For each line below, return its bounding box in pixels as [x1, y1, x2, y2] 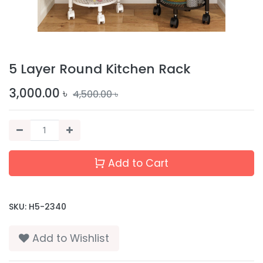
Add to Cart [105, 156, 168, 170]
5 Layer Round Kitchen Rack [9, 59, 191, 78]
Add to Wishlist [32, 231, 109, 245]
